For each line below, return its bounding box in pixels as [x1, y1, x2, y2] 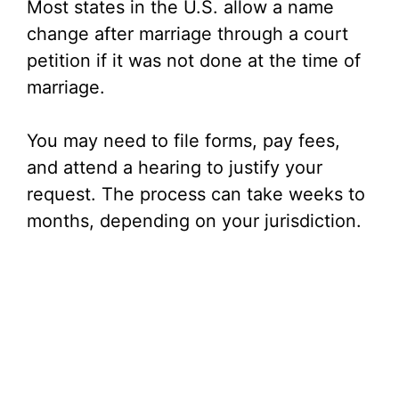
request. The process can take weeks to [27, 183, 365, 205]
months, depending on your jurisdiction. [27, 210, 362, 232]
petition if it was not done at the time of [27, 50, 361, 71]
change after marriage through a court [27, 23, 348, 45]
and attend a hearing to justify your [27, 157, 322, 178]
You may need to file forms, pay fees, [27, 130, 340, 151]
